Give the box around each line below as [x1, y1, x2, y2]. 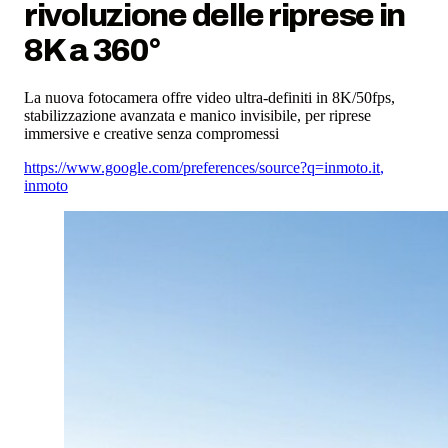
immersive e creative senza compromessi [24, 125, 279, 143]
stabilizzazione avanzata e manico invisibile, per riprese [24, 107, 371, 125]
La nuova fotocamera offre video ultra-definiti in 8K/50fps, [24, 89, 395, 107]
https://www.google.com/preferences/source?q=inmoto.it [24, 159, 380, 177]
